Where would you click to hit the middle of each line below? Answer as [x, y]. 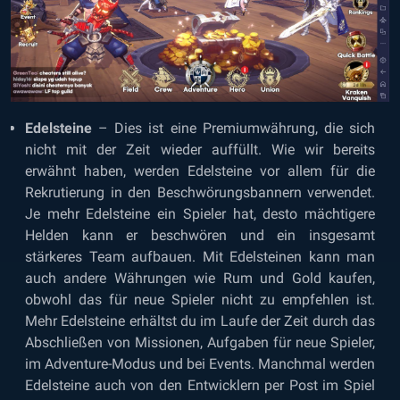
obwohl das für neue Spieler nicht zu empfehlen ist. [200, 299]
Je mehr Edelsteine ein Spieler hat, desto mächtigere [200, 213]
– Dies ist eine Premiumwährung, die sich [233, 128]
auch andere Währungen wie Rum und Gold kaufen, [200, 278]
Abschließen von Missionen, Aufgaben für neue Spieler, [200, 342]
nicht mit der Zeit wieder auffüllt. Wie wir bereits [200, 149]
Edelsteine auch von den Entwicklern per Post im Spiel [200, 385]
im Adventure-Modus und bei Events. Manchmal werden [200, 363]
